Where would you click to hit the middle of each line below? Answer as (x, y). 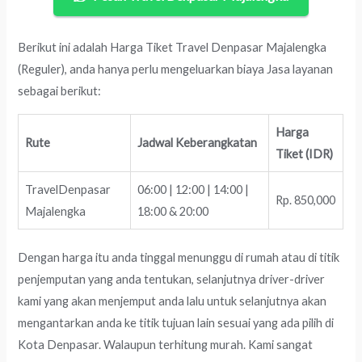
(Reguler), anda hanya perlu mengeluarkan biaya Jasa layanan (176, 69)
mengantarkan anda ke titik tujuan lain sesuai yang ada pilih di (176, 323)
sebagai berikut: (60, 90)
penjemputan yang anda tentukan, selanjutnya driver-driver (172, 280)
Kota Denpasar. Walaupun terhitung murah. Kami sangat (166, 345)
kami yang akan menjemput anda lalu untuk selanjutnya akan (173, 301)
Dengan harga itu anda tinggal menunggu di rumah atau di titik (179, 258)
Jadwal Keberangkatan (198, 142)
